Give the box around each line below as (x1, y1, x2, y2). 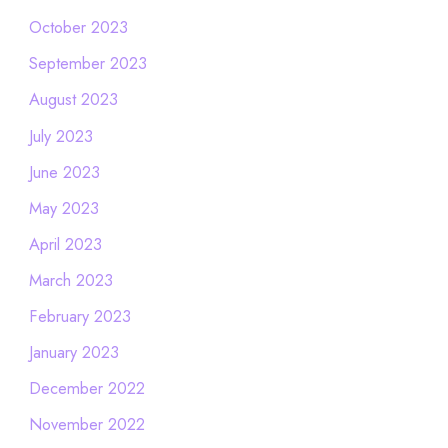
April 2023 (28, 231, 102, 256)
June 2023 (28, 159, 100, 184)
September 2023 (28, 51, 147, 76)
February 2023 (28, 304, 131, 328)
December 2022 (28, 376, 145, 401)
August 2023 (28, 87, 118, 112)
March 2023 (28, 267, 113, 292)
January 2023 (28, 340, 119, 365)
